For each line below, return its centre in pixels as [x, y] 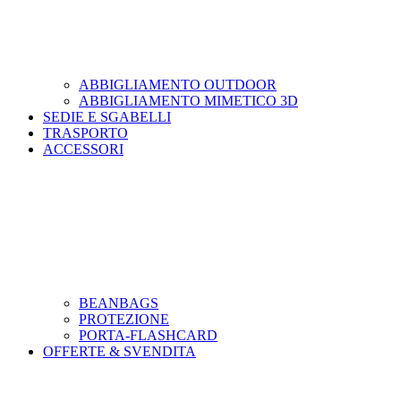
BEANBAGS [119, 303]
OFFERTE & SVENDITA [119, 351]
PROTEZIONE [124, 319]
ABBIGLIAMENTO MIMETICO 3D [188, 100]
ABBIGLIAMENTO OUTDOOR [178, 84]
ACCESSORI [83, 149]
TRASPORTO [85, 132]
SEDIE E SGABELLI [107, 116]
